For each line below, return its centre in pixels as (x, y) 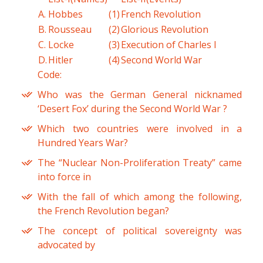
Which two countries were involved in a (140, 129)
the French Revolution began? (103, 211)
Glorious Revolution (165, 30)
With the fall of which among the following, (140, 197)
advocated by (66, 245)
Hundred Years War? (83, 143)
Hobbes (65, 14)
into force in (64, 177)
